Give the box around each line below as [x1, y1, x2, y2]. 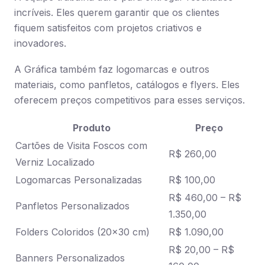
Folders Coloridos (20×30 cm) [15, 226, 150, 238]
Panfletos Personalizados [15, 200, 130, 212]
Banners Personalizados [15, 252, 125, 264]
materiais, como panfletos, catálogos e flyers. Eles [14, 79, 240, 91]
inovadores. [14, 37, 66, 49]
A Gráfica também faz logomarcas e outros [14, 63, 209, 75]
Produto [72, 122, 111, 134]
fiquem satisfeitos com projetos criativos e [14, 22, 202, 34]
